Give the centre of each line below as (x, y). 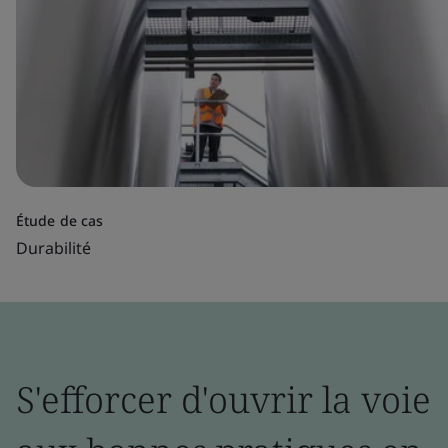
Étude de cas (60, 220)
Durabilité (53, 248)
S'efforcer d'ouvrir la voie (223, 399)
